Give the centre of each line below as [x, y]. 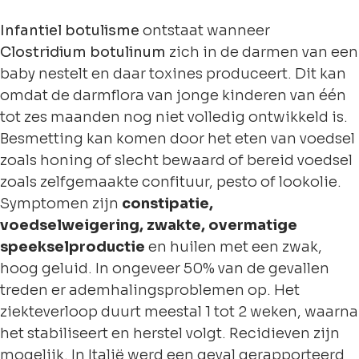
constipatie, [167, 204]
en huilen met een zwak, [234, 247]
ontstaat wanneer [206, 30]
